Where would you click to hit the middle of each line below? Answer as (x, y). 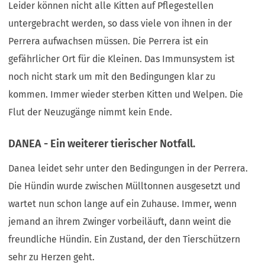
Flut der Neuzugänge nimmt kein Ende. (92, 112)
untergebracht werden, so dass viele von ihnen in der (120, 23)
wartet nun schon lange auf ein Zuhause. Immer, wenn (123, 203)
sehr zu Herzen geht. (53, 257)
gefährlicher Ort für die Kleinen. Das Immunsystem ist (122, 59)
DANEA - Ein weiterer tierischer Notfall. (102, 144)
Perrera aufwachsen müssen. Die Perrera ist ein (109, 41)
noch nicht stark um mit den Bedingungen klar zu (112, 76)
